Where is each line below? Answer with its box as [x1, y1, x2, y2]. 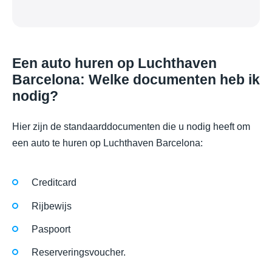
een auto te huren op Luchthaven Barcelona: [12, 138, 203, 149]
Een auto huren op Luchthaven [12, 55, 217, 72]
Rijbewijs [32, 200, 72, 211]
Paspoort [32, 223, 70, 234]
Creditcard [32, 177, 76, 188]
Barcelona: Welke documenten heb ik [12, 72, 260, 88]
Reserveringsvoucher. [32, 246, 126, 257]
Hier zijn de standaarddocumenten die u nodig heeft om [12, 121, 250, 132]
